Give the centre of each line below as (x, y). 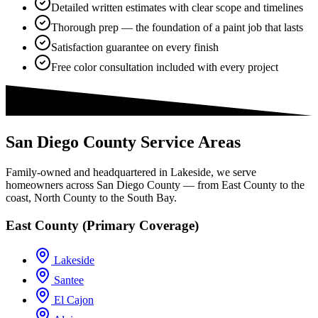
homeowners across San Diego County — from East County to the (155, 185)
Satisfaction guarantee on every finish (135, 48)
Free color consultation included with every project (165, 67)
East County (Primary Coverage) (102, 225)
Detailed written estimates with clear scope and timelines (177, 8)
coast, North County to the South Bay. (91, 198)
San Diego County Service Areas (123, 142)
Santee (69, 280)
